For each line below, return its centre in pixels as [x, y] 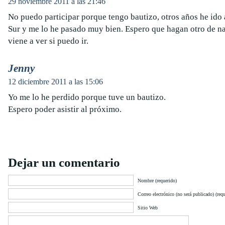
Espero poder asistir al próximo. [65, 109]
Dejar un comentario [64, 162]
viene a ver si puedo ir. [48, 41]
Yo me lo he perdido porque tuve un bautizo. [87, 97]
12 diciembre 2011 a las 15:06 [55, 82]
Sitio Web [148, 208]
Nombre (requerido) [157, 181]
